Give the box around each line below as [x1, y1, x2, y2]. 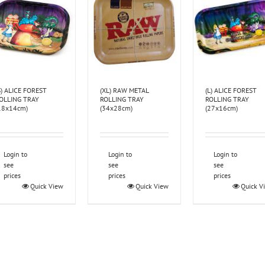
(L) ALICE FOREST [205, 86, 257, 95]
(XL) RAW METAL [100, 86, 149, 95]
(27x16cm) [205, 104, 238, 113]
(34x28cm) [100, 104, 133, 113]
